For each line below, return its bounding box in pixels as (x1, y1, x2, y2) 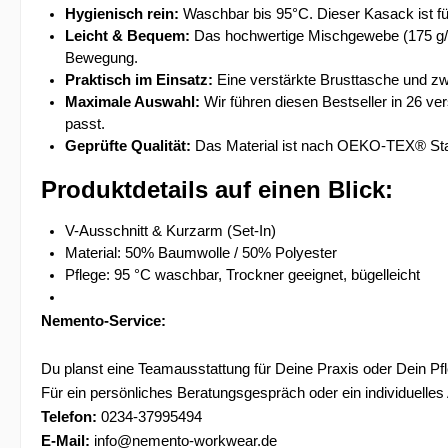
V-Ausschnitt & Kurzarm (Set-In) (65, 223, 276, 239)
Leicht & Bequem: (65, 28, 190, 44)
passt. (65, 116, 105, 132)
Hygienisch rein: (65, 6, 179, 22)
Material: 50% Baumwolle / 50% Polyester (65, 245, 337, 261)
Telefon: (41, 409, 97, 425)
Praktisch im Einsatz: (65, 72, 213, 88)
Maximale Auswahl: (65, 94, 200, 110)
